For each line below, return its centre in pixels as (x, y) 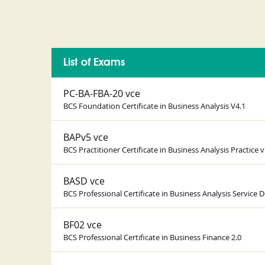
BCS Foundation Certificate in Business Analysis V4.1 (154, 106)
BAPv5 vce (86, 137)
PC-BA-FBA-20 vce (102, 93)
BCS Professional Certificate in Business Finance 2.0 (152, 237)
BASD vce (84, 181)
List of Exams (94, 63)
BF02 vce (83, 225)
